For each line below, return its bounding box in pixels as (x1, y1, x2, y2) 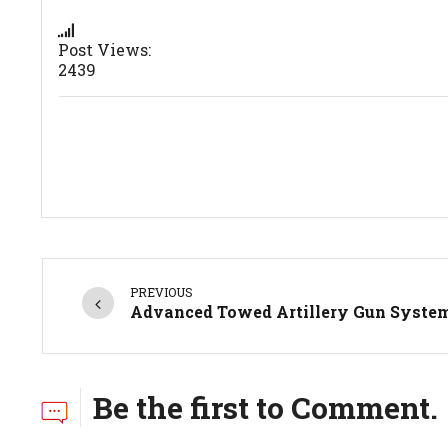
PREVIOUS (130, 284, 194, 301)
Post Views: (58, 39, 152, 61)
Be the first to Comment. (93, 387, 439, 427)
